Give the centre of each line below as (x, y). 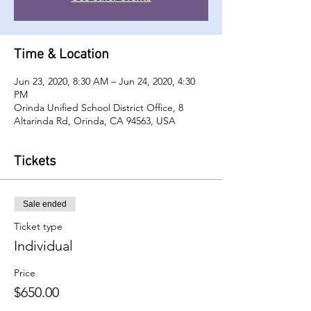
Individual (43, 246)
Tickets (35, 162)
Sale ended (45, 204)
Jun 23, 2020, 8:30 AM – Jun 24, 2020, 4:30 (104, 81)
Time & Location (61, 55)
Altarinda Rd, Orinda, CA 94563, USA (95, 121)
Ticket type (38, 226)
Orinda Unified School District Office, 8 (99, 108)
